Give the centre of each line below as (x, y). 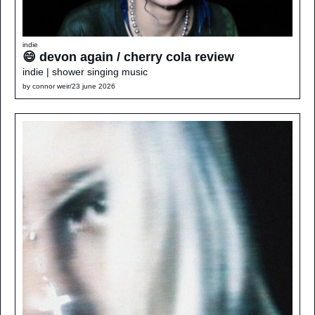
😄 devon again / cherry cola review (128, 57)
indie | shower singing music (85, 72)
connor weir (51, 86)
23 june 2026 (94, 86)
